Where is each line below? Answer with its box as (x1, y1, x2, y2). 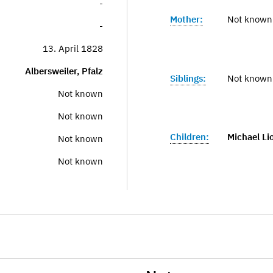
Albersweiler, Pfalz (25, 65, 103, 77)
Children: (170, 130, 209, 143)
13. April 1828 (43, 43, 103, 54)
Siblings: (170, 72, 206, 84)
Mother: (170, 13, 203, 26)
